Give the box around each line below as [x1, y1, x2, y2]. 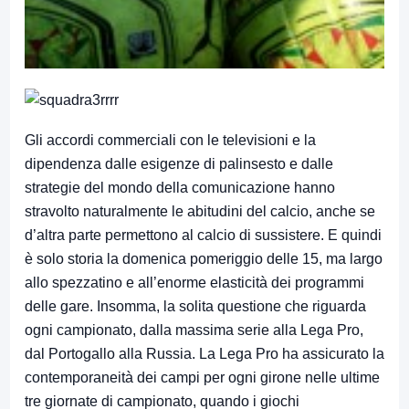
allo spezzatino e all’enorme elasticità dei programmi [25, 274, 364, 290]
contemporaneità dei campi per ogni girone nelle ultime [25, 369, 380, 385]
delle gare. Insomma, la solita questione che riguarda [25, 298, 366, 314]
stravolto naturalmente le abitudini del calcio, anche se [25, 203, 375, 219]
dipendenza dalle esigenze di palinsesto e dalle [25, 155, 333, 172]
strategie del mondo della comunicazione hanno [25, 179, 335, 195]
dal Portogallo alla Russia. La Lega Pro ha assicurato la [25, 345, 384, 362]
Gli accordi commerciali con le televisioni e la [25, 131, 316, 148]
